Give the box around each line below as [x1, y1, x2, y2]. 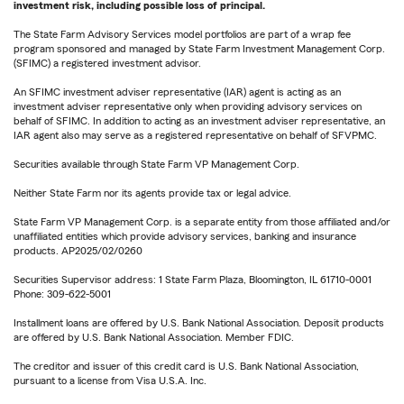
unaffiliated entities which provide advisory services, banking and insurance [14, 231, 356, 243]
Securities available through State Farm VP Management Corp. [14, 159, 299, 170]
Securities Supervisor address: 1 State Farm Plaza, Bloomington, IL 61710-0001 [14, 274, 372, 286]
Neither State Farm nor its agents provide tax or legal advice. [14, 188, 291, 199]
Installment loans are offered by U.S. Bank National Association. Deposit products [14, 317, 384, 329]
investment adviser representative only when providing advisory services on [14, 101, 362, 113]
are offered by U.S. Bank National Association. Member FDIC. [14, 332, 294, 344]
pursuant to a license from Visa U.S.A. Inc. [14, 375, 207, 387]
